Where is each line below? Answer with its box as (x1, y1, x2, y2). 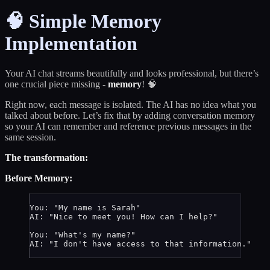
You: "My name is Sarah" (30, 202, 140, 212)
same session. (5, 131, 56, 142)
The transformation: (5, 152, 88, 163)
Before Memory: (5, 172, 72, 183)
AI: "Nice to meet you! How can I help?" (30, 212, 218, 221)
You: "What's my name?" (30, 230, 136, 239)
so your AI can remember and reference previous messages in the (5, 121, 251, 131)
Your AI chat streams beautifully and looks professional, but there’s (5, 67, 259, 78)
